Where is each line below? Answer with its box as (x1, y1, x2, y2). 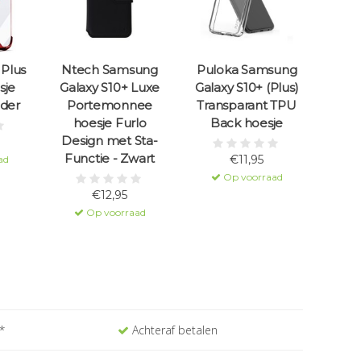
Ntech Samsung (61, 62, 158, 78)
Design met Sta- (61, 133, 158, 149)
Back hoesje (210, 115, 284, 131)
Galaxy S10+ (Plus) (194, 80, 299, 96)
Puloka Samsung (196, 62, 297, 78)
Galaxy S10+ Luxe (60, 80, 160, 96)
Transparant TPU (197, 98, 297, 114)
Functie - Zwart (64, 151, 156, 167)
